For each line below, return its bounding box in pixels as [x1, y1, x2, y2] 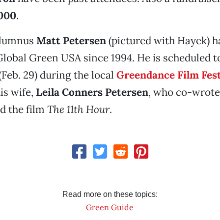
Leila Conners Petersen [35, 85, 148, 99]
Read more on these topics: [62, 190, 158, 198]
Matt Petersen [36, 34, 106, 47]
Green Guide [86, 202, 134, 212]
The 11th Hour [47, 103, 110, 116]
